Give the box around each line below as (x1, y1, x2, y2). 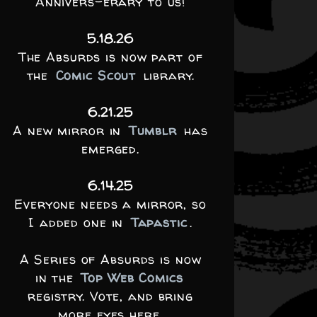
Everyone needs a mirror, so (14, 195, 207, 213)
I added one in (28, 214, 129, 231)
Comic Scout (55, 67, 137, 84)
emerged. (81, 140, 139, 158)
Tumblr (128, 122, 177, 139)
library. (138, 67, 195, 84)
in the (35, 269, 79, 287)
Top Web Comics (81, 269, 183, 287)
